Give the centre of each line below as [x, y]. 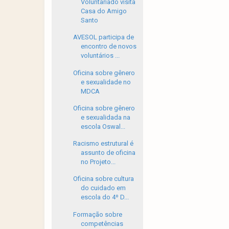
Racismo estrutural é [104, 143]
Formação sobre [98, 214]
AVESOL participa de [104, 37]
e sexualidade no [106, 82]
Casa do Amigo [104, 11]
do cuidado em [104, 188]
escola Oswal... [103, 126]
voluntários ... [100, 56]
